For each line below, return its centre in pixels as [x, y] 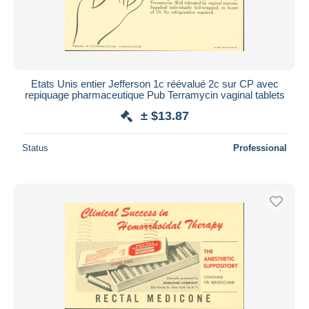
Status [35, 148]
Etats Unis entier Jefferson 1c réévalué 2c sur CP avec [154, 83]
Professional [260, 148]
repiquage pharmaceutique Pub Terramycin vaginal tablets [154, 94]
